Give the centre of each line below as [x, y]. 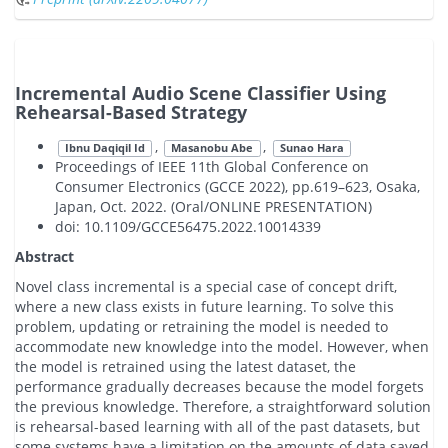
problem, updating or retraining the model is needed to [201, 327]
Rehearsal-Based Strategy [131, 111]
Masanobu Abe [212, 147]
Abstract [44, 257]
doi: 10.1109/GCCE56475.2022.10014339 [188, 227]
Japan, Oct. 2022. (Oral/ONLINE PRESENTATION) [213, 207]
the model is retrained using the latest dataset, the [185, 367]
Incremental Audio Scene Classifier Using [200, 92]
